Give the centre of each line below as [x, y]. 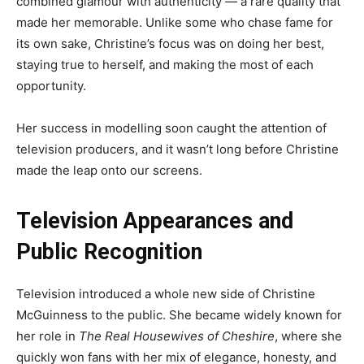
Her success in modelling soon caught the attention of [171, 128]
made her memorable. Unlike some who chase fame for [175, 23]
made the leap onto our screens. [109, 171]
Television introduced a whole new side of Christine [166, 294]
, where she [308, 336]
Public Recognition [109, 252]
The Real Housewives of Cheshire [177, 336]
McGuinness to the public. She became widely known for [179, 315]
